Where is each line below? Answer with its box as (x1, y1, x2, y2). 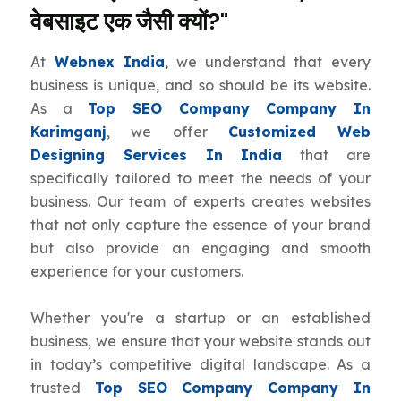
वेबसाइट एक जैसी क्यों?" (30, 6, 229, 38)
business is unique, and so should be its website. (30, 76, 371, 95)
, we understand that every (164, 53, 371, 72)
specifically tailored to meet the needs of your (30, 169, 371, 188)
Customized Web (227, 123, 371, 141)
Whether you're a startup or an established (30, 309, 371, 328)
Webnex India (54, 53, 165, 72)
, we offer (107, 123, 228, 141)
